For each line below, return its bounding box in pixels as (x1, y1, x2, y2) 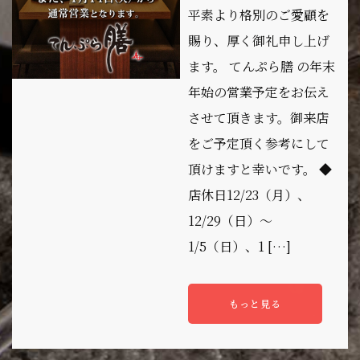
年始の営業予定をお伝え (188, 82, 329, 101)
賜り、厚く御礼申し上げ (188, 31, 329, 50)
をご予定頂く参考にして (188, 133, 329, 153)
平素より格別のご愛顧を (188, 5, 329, 24)
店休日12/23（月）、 (188, 185, 310, 204)
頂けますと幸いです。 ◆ (188, 159, 332, 178)
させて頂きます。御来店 (188, 108, 329, 127)
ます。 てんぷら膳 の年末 (188, 56, 335, 76)
